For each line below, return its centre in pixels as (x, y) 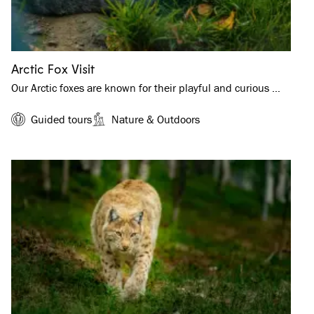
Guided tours (61, 119)
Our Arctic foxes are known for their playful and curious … (146, 87)
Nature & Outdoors (156, 119)
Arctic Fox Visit (53, 68)
